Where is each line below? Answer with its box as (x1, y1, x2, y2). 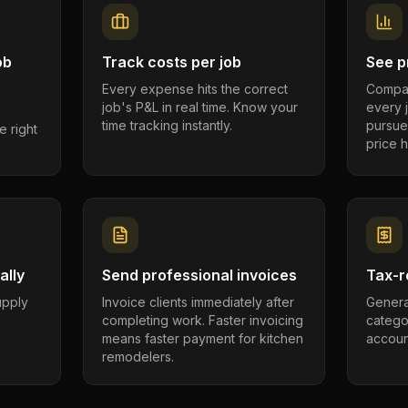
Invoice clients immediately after (101, 294, 294, 310)
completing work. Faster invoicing (101, 312, 303, 328)
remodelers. (101, 349, 174, 364)
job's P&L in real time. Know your (101, 99, 298, 115)
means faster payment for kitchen (101, 331, 303, 346)
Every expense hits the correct (101, 81, 288, 97)
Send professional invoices (101, 266, 297, 284)
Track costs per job (101, 53, 241, 71)
